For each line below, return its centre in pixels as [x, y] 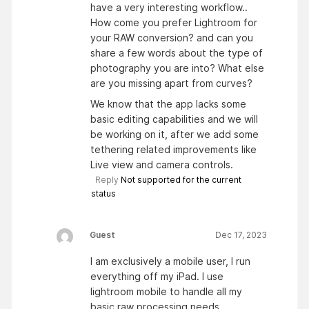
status [103, 194]
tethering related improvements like [173, 150]
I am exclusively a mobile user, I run [170, 261]
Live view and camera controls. [163, 165]
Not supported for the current [181, 180]
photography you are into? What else [177, 68]
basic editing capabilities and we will [174, 119]
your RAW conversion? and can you [172, 37]
